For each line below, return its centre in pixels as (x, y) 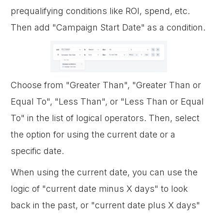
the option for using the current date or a (93, 134)
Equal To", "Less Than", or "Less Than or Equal (108, 101)
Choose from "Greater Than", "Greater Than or (106, 85)
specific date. (38, 151)
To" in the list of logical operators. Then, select (105, 118)
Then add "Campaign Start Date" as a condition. (108, 27)
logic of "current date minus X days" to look (100, 189)
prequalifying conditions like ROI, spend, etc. (101, 11)
